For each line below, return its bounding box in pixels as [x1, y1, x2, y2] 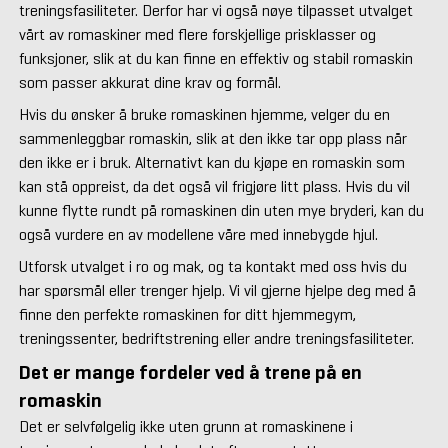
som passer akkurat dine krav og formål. [18, 73, 281, 93]
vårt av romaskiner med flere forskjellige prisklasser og [18, 25, 376, 45]
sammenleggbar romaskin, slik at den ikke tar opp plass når [18, 129, 407, 149]
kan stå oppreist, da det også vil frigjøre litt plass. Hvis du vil [18, 177, 410, 197]
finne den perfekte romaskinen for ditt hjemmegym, [18, 305, 356, 325]
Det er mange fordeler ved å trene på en [18, 360, 362, 386]
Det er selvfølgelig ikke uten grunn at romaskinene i [18, 417, 353, 437]
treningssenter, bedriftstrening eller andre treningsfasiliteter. [18, 329, 414, 349]
